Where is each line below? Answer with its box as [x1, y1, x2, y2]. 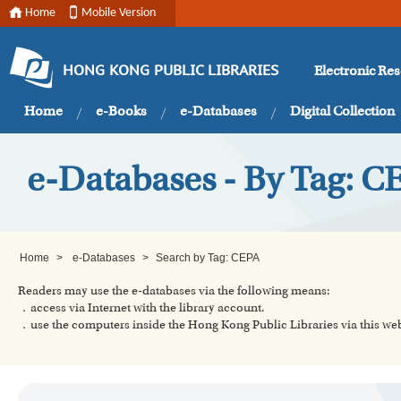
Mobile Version [81, 6, 156, 20]
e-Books [96, 105, 147, 119]
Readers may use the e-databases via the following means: [18, 286, 330, 298]
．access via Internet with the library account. [18, 303, 265, 315]
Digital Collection [290, 105, 395, 119]
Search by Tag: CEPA [156, 252, 260, 264]
